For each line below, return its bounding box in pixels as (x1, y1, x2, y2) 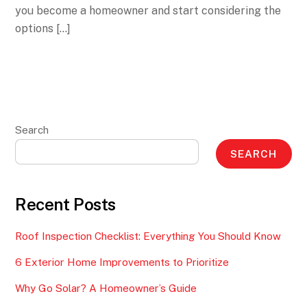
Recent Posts (15, 194, 116, 214)
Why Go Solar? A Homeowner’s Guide (15, 282, 197, 295)
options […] (15, 22, 71, 36)
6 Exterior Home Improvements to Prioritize (15, 256, 230, 269)
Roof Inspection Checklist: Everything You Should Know (15, 230, 282, 243)
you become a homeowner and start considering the (15, 4, 282, 18)
